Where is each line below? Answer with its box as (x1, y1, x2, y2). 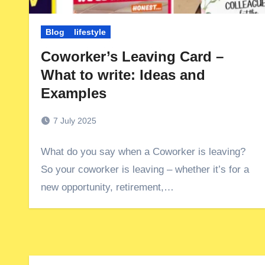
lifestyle (74, 27, 106, 37)
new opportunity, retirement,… (41, 182, 174, 193)
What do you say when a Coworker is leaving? (41, 146, 245, 157)
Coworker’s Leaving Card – (41, 49, 224, 64)
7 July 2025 (53, 116, 96, 125)
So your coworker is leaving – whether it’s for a (41, 164, 249, 175)
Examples (41, 85, 106, 101)
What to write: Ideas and (41, 67, 205, 83)
